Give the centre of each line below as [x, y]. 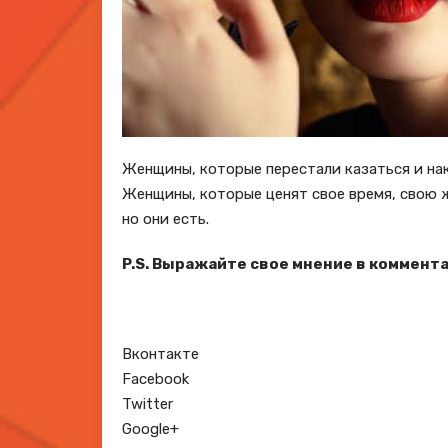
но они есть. [165, 219]
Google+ [150, 429]
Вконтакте [160, 354]
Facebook [155, 379]
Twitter [147, 404]
